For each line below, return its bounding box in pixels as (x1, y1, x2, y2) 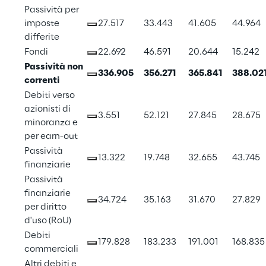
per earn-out (24, 132, 78, 142)
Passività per (24, 5, 81, 15)
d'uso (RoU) (24, 216, 71, 226)
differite (24, 33, 59, 43)
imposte (24, 19, 61, 29)
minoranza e (24, 118, 80, 128)
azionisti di (24, 104, 72, 115)
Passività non (24, 62, 85, 72)
